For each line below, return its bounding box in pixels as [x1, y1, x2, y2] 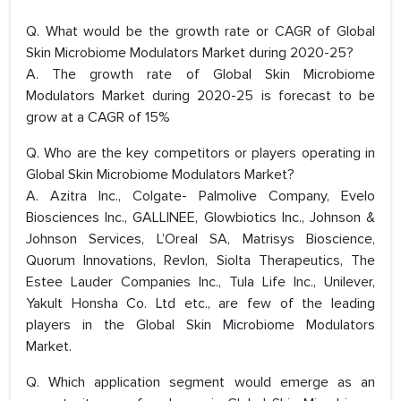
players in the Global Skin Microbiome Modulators [26, 316, 375, 335]
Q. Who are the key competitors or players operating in [26, 144, 375, 163]
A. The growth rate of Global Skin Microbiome [26, 65, 375, 84]
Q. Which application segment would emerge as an [26, 373, 375, 392]
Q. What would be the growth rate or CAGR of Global [26, 22, 375, 41]
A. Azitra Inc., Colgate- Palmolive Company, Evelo [26, 187, 375, 206]
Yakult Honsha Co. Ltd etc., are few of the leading [26, 294, 375, 313]
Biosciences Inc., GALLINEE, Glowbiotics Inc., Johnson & [26, 209, 375, 227]
